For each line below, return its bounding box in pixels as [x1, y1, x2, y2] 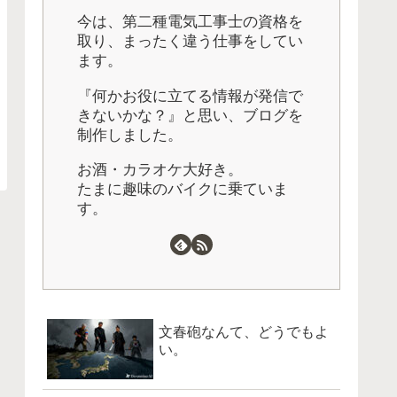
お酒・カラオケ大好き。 [77, 160, 243, 178]
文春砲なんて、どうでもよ [159, 323, 329, 339]
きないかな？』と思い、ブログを [77, 106, 303, 124]
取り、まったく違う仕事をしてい [77, 33, 303, 51]
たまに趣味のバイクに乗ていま [77, 180, 288, 198]
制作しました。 [77, 126, 183, 144]
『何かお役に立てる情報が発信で [77, 87, 303, 105]
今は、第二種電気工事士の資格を [77, 13, 303, 31]
